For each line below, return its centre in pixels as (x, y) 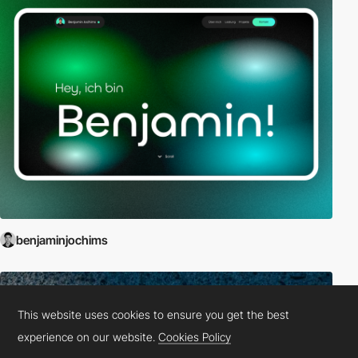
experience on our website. (88, 336)
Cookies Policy (195, 336)
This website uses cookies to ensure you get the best (154, 314)
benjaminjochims (62, 240)
